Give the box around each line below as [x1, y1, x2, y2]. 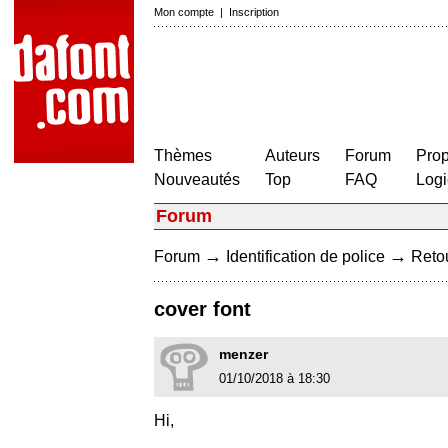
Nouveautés [154, 171, 240, 188]
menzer [219, 346, 268, 363]
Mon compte [154, 6, 214, 18]
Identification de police [226, 248, 385, 265]
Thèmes [154, 147, 212, 164]
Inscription [229, 6, 279, 18]
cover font [154, 298, 251, 321]
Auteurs [265, 147, 320, 164]
